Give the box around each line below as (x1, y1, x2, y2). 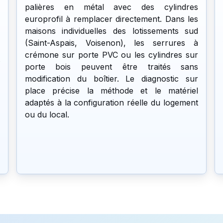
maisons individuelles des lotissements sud (24, 25, 199, 36)
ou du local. (24, 109, 69, 119)
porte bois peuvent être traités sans (24, 61, 199, 72)
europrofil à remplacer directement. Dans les (24, 13, 199, 24)
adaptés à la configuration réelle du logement (24, 97, 199, 108)
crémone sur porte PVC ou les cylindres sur (24, 49, 199, 60)
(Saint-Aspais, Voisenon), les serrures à (24, 37, 199, 48)
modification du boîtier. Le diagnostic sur (24, 73, 199, 84)
